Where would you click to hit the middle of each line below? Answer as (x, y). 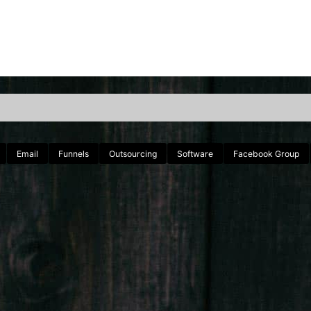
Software (195, 154)
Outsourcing (133, 154)
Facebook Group (267, 154)
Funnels (74, 154)
